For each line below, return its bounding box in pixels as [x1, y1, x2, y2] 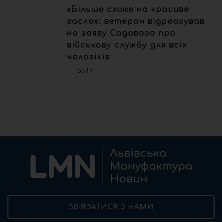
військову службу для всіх [67, 41, 187, 50]
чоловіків [67, 53, 110, 62]
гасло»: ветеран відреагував [67, 17, 205, 26]
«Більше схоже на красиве [67, 5, 189, 14]
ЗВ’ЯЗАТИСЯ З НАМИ [68, 203, 154, 211]
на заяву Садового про [67, 29, 176, 38]
